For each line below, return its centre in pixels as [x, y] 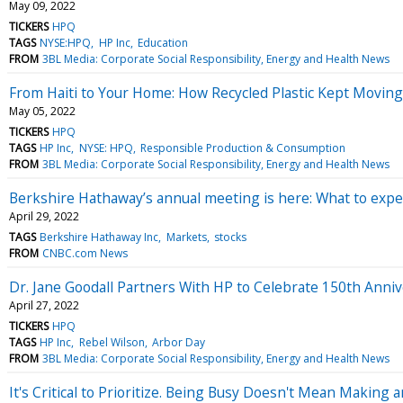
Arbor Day [178, 342]
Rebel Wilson [112, 342]
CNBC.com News [85, 253]
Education [162, 42]
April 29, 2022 [44, 216]
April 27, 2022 [44, 305]
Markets [186, 237]
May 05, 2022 [42, 111]
